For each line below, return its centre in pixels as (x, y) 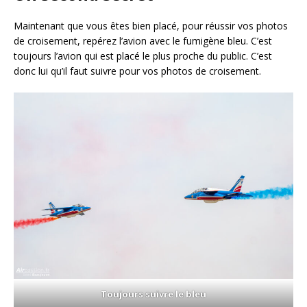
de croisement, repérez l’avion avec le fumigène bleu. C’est (143, 41)
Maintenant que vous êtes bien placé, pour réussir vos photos (151, 26)
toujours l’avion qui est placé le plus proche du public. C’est (143, 56)
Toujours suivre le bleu (153, 294)
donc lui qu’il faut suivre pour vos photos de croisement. (137, 71)
